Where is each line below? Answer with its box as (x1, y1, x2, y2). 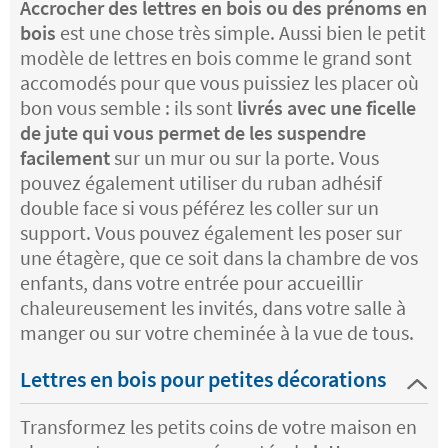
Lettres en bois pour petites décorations (20, 365, 386, 394)
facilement (20, 145, 114, 171)
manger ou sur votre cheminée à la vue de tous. (20, 320, 414, 346)
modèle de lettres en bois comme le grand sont (20, 45, 412, 71)
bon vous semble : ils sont (20, 95, 233, 121)
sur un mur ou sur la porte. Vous (114, 145, 379, 171)
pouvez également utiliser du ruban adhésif (20, 170, 382, 196)
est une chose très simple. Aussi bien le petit (56, 20, 426, 46)
